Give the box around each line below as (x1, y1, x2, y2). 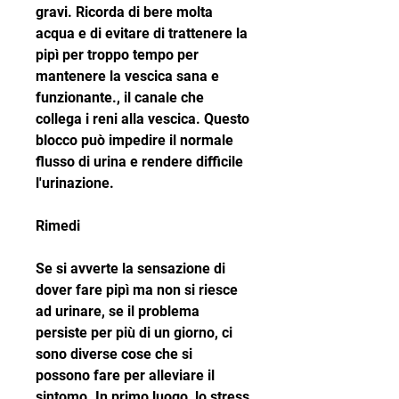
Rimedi (36, 217, 80, 235)
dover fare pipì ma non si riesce (36, 281, 238, 299)
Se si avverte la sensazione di (36, 260, 225, 278)
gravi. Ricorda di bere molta (36, 4, 213, 21)
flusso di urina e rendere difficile (36, 153, 243, 171)
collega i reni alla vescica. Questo (36, 110, 249, 128)
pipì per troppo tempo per (36, 46, 199, 64)
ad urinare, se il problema (36, 303, 199, 321)
